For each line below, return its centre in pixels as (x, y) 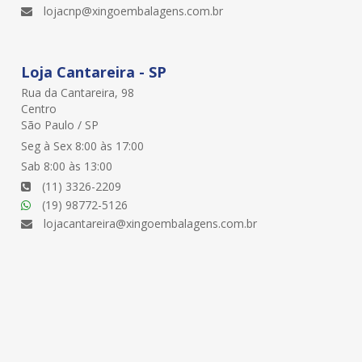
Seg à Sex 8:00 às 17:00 (82, 145)
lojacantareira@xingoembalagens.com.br (150, 223)
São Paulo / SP (59, 124)
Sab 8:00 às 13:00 (66, 166)
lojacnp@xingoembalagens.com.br (133, 11)
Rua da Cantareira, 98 (77, 92)
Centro (38, 108)
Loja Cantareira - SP (93, 72)
